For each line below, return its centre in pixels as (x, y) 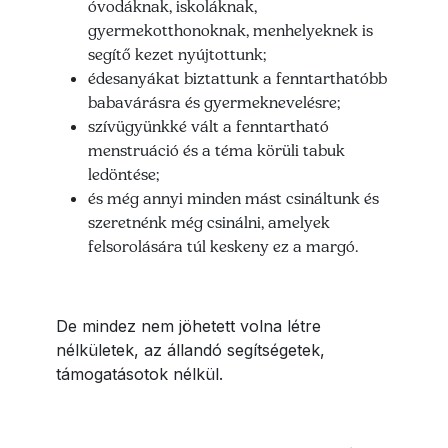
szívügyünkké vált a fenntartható (208, 126)
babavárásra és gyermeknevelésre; (214, 102)
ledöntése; (123, 174)
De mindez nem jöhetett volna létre (188, 326)
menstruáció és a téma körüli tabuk (216, 150)
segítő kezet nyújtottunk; (177, 54)
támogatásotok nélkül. (139, 374)
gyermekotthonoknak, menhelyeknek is (230, 30)
